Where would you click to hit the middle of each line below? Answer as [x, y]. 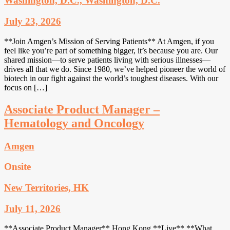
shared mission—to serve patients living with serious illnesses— [107, 60]
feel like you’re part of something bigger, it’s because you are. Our [111, 50]
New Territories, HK [46, 187]
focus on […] [26, 87]
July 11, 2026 [32, 208]
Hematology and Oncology [74, 123]
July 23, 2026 [33, 21]
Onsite [17, 167]
